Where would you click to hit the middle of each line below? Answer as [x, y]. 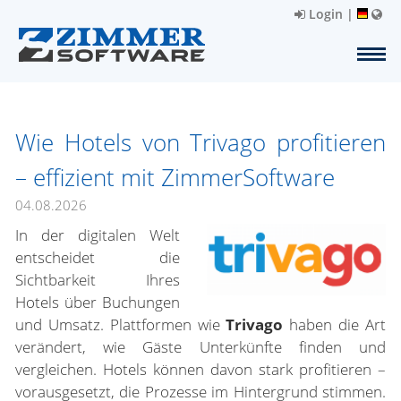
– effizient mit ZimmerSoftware [175, 177]
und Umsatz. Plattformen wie [118, 324]
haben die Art [335, 324]
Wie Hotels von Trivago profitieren [200, 142]
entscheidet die [98, 257]
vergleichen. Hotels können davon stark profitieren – [200, 369]
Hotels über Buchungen [98, 302]
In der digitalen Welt [98, 235]
